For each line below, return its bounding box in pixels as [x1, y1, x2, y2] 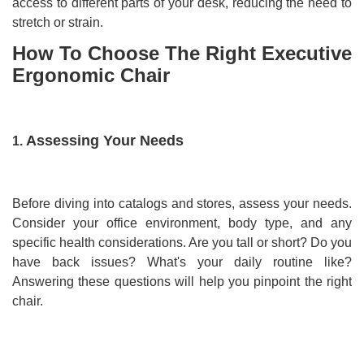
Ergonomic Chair [12, 64, 170, 87]
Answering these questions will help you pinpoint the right [12, 275, 352, 289]
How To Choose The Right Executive [12, 42, 352, 65]
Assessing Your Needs [26, 132, 184, 149]
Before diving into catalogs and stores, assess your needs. [12, 197, 352, 211]
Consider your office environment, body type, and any [12, 216, 352, 231]
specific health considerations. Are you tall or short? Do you [12, 236, 352, 250]
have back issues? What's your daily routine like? [12, 255, 352, 270]
